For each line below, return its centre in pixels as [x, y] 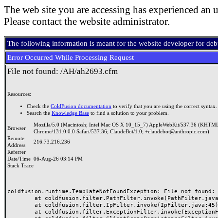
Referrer [18, 152]
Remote [16, 138]
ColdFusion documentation [81, 106]
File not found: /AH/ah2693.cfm [63, 71]
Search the [39, 113]
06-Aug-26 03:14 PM [58, 159]
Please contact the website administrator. [87, 21]
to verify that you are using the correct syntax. [164, 106]
